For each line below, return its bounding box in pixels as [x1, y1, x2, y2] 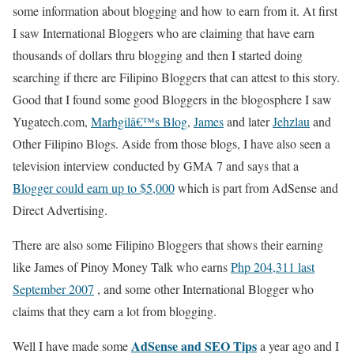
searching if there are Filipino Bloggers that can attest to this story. [13, 69, 340, 85]
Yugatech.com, [13, 113, 91, 130]
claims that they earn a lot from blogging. [13, 303, 217, 319]
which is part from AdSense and [175, 179, 338, 196]
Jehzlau [273, 113, 310, 130]
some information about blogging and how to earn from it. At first [13, 2, 337, 19]
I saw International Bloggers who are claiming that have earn [13, 24, 314, 41]
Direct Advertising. [13, 201, 107, 218]
